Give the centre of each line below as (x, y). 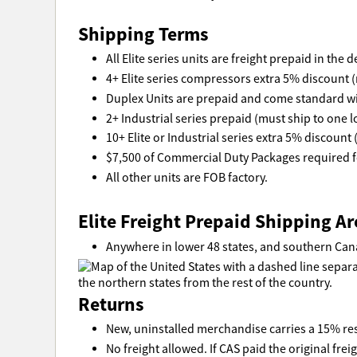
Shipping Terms (143, 33)
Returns (111, 304)
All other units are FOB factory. (186, 177)
